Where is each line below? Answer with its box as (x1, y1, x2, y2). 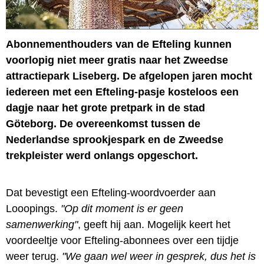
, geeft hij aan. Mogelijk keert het (78, 218, 230, 230)
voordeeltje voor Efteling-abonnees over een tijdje (6, 234, 239, 246)
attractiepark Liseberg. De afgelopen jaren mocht (6, 70, 252, 82)
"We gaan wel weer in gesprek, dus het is (62, 250, 256, 262)
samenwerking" (6, 218, 78, 230)
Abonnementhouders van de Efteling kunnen (6, 38, 232, 50)
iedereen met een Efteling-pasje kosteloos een (6, 85, 239, 98)
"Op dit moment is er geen (61, 202, 183, 214)
